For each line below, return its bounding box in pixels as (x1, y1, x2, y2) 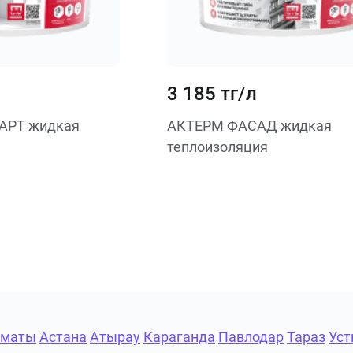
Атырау (90, 329, 140, 345)
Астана (39, 329, 87, 345)
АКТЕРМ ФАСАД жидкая (166, 117, 332, 134)
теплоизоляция (166, 139, 268, 155)
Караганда (143, 329, 215, 345)
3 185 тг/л (166, 83, 257, 105)
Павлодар (218, 329, 284, 345)
